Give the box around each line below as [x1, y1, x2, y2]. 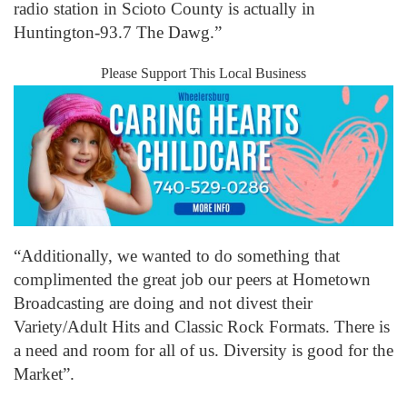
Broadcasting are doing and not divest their [14, 293, 313, 313]
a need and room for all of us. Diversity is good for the [14, 341, 393, 361]
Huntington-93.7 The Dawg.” [14, 23, 222, 42]
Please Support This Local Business [101, 65, 306, 82]
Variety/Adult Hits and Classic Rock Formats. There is [14, 317, 390, 337]
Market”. [14, 364, 84, 384]
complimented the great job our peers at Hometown [14, 270, 371, 290]
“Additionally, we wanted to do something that [14, 246, 340, 266]
